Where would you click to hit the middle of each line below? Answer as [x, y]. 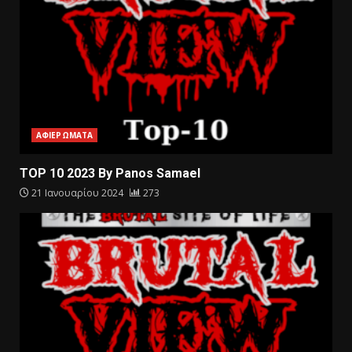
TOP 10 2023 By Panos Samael [110, 174]
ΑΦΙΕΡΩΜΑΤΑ [64, 136]
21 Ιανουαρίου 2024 [77, 193]
